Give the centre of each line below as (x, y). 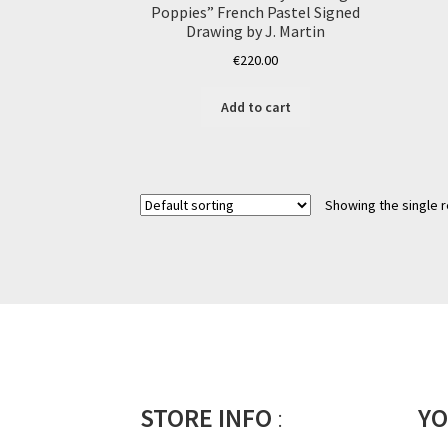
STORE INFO (206, 417)
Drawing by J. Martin (256, 30)
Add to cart (255, 107)
